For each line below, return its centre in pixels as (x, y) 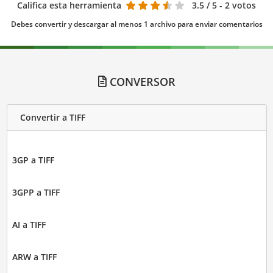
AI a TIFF (29, 224)
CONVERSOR (141, 81)
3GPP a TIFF (36, 192)
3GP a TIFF (33, 160)
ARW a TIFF (34, 257)
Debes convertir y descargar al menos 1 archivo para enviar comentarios (136, 24)
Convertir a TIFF (52, 118)
